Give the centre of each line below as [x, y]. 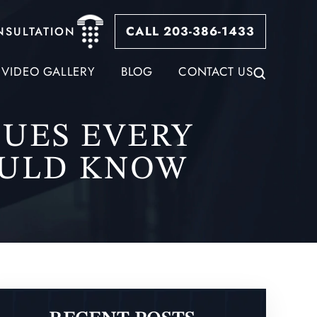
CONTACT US [216, 71]
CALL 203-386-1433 [190, 31]
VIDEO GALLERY [48, 71]
